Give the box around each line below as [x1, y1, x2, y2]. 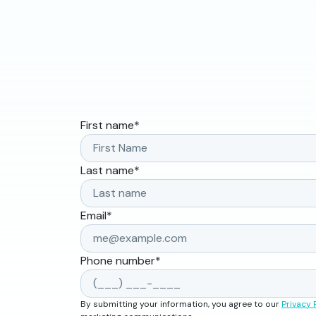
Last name [80, 163, 134, 178]
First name [80, 118, 134, 133]
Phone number [80, 253, 155, 269]
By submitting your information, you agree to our [80, 298, 281, 310]
